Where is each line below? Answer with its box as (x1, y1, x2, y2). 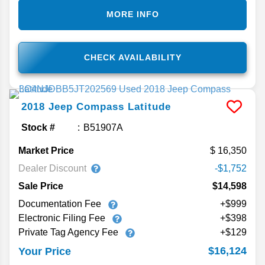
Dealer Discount (18, 163, 86, 173)
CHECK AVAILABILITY (83, 53, 182, 63)
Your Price (18, 245, 71, 257)
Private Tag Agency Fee (18, 227, 121, 238)
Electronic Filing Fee (18, 213, 108, 224)
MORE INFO (106, 9, 159, 20)
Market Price (18, 146, 74, 156)
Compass (76, 101, 124, 113)
